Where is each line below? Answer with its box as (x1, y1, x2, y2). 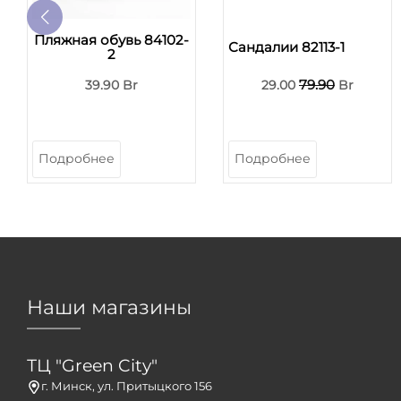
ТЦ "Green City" (27, 354, 158, 376)
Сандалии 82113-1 (228, 38, 345, 55)
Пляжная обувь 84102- (34, 30, 189, 48)
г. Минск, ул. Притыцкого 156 (40, 378, 212, 393)
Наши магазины (27, 294, 192, 320)
